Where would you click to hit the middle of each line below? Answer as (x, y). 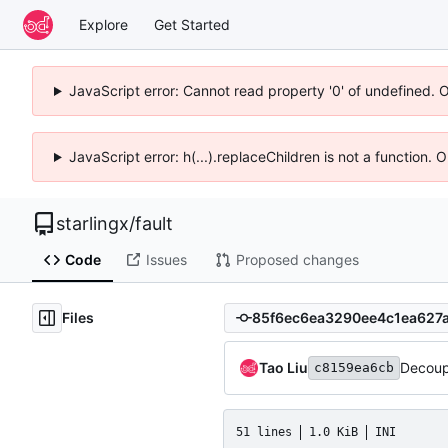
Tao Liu (283, 367)
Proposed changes (297, 260)
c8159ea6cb (354, 367)
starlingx (92, 223)
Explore (103, 24)
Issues (166, 260)
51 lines (264, 431)
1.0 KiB (333, 431)
